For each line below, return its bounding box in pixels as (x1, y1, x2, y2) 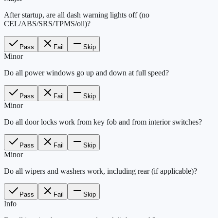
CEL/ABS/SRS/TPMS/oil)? (4, 19, 91, 28)
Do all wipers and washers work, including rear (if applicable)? (4, 166, 197, 175)
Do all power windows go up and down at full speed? (4, 68, 169, 77)
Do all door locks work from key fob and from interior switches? (4, 117, 202, 126)
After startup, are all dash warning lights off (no (4, 10, 149, 19)
